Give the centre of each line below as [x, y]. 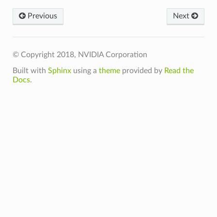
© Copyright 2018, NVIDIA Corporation [80, 54]
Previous [41, 16]
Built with [30, 70]
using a [85, 70]
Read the [179, 70]
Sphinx [59, 70]
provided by [142, 70]
